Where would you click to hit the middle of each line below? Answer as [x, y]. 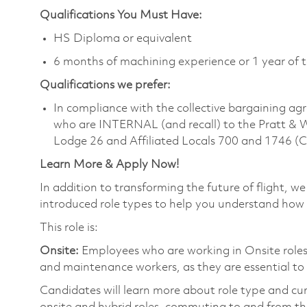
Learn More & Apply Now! [109, 164]
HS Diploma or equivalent [123, 38]
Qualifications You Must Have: [121, 15]
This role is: [69, 228]
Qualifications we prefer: [105, 85]
